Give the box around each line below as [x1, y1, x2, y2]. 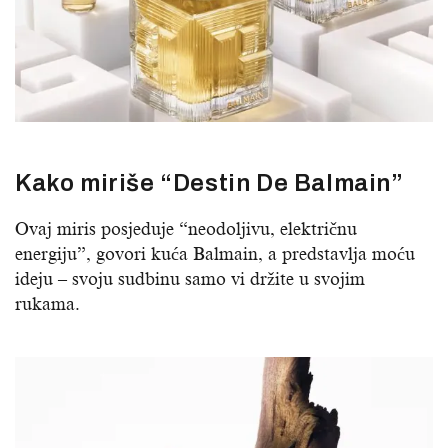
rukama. [15, 294, 80, 315]
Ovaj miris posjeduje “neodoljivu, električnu [15, 219, 357, 240]
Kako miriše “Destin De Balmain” [15, 170, 404, 197]
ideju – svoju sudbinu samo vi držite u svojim [15, 269, 365, 290]
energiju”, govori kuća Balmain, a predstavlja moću [15, 244, 415, 265]
